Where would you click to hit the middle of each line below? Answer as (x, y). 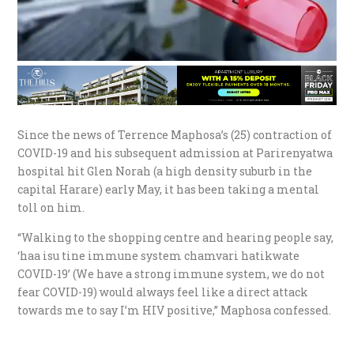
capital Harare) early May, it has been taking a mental (169, 189)
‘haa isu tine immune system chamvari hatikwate (159, 255)
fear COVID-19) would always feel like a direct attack (163, 292)
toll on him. (51, 207)
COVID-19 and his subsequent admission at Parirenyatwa (175, 153)
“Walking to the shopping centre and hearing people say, (176, 237)
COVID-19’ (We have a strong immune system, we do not (171, 273)
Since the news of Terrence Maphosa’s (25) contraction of (175, 134)
